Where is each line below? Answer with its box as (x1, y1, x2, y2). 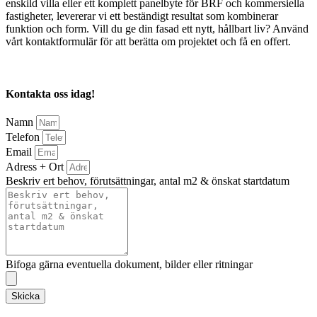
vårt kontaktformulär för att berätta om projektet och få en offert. (6, 35, 291, 48)
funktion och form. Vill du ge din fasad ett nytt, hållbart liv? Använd (6, 23, 309, 35)
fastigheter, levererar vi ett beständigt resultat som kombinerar (6, 10, 278, 23)
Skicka (11, 290, 40, 301)
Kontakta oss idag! (6, 87, 95, 100)
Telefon (6, 130, 42, 143)
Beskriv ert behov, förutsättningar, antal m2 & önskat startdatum (6, 174, 289, 187)
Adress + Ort (6, 160, 67, 173)
